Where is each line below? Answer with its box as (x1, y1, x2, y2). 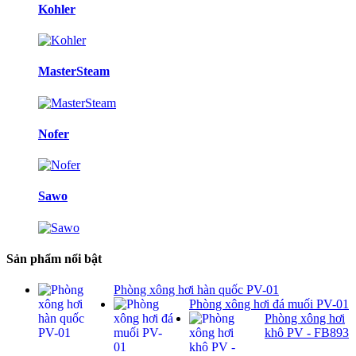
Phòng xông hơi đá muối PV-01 (189, 297, 349, 311)
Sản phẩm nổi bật (6, 251, 102, 265)
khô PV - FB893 (265, 326, 349, 340)
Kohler (38, 2, 75, 16)
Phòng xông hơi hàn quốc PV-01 (114, 283, 279, 297)
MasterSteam (38, 64, 110, 79)
